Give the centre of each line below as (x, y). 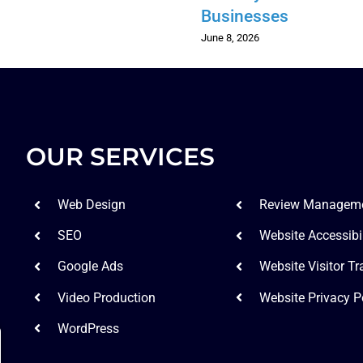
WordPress (88, 328)
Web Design (91, 205)
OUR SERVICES (121, 157)
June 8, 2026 (230, 37)
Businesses (244, 17)
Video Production (106, 297)
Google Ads (90, 267)
